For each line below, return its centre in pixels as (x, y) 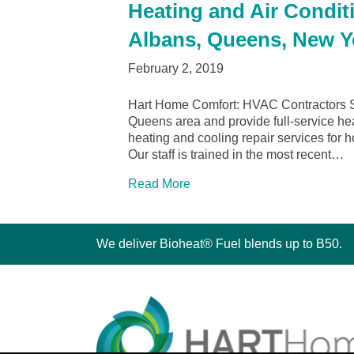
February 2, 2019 (176, 69)
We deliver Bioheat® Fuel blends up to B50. (219, 244)
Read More (159, 184)
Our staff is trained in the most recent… (236, 155)
